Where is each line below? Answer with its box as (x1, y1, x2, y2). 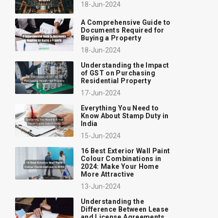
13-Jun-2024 (81, 182, 121, 190)
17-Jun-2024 (81, 89, 121, 97)
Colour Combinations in (81, 154, 162, 163)
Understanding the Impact (81, 61, 169, 69)
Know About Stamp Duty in (81, 111, 169, 120)
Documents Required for (81, 26, 164, 34)
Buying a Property (81, 34, 141, 42)
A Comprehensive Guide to (81, 18, 171, 26)
